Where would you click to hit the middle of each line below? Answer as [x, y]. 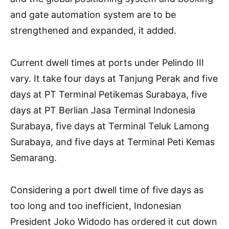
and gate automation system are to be [93, 15]
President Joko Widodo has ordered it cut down [114, 222]
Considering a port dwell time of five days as [107, 190]
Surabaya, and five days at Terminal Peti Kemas [112, 142]
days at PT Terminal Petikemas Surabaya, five [109, 95]
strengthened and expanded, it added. [93, 31]
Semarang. [33, 158]
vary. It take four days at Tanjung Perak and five [114, 79]
